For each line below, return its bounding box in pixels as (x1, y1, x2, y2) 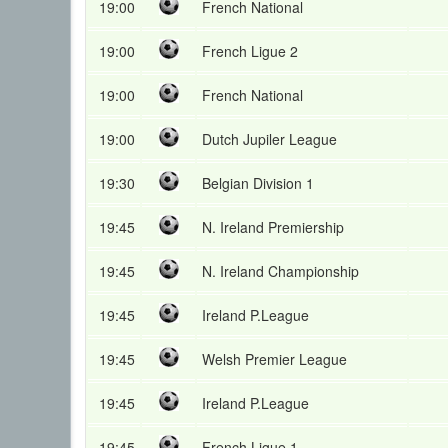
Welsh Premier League (202, 349, 347, 369)
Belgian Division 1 (202, 173, 314, 193)
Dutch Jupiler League (202, 129, 337, 149)
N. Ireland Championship (202, 261, 359, 281)
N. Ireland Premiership (202, 217, 344, 237)
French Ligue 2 (202, 41, 298, 61)
